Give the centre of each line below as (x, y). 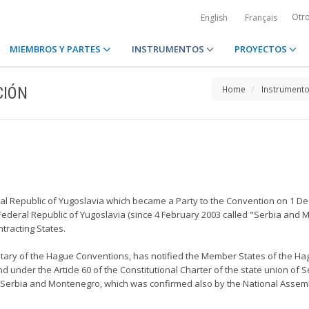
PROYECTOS (261, 49)
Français (261, 18)
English (214, 18)
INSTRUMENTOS (169, 49)
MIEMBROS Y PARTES (57, 49)
